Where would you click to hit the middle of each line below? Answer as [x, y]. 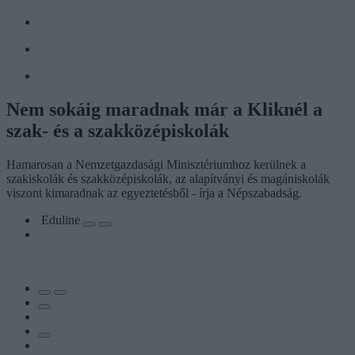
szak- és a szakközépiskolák [118, 130]
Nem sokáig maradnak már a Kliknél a [164, 109]
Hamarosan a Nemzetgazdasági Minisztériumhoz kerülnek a [156, 164]
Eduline [62, 219]
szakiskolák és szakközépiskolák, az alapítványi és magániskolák [168, 178]
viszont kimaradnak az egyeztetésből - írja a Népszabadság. [154, 193]
